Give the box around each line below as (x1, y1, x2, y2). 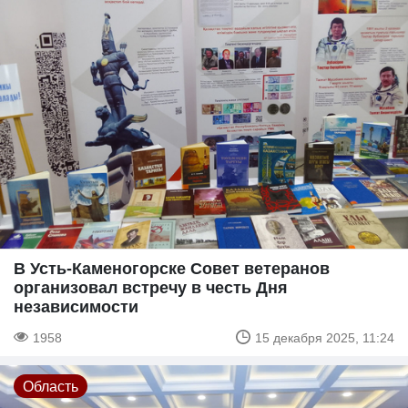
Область (23, 375, 78, 396)
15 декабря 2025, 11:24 (255, 328, 394, 346)
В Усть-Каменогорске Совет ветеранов (14, 256, 330, 279)
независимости (14, 294, 138, 317)
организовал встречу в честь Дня (14, 275, 288, 298)
